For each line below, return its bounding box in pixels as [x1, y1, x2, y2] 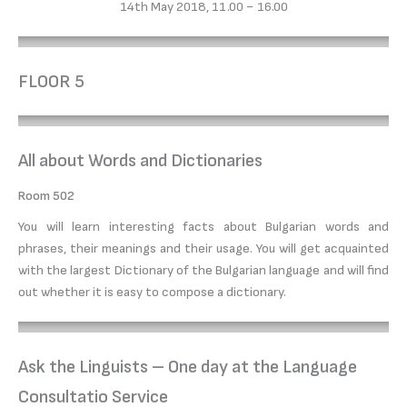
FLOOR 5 [18, 71, 84, 94]
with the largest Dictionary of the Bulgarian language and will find [18, 263, 389, 279]
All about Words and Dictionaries [18, 150, 263, 173]
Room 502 [18, 188, 74, 204]
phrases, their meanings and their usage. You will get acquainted [18, 241, 389, 257]
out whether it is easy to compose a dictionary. [18, 284, 286, 301]
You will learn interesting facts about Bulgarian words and [18, 219, 389, 235]
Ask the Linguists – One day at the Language [18, 356, 357, 379]
